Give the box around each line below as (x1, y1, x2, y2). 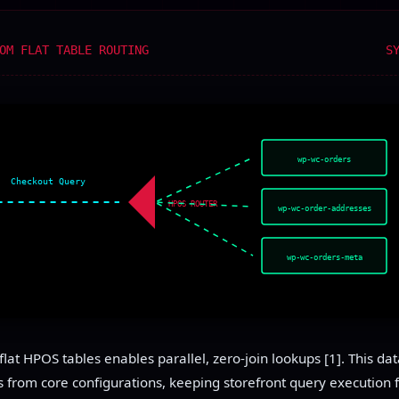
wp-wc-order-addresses (277, 203, 371, 213)
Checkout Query (11, 175, 85, 186)
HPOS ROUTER (168, 199, 218, 208)
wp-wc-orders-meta (286, 252, 362, 262)
